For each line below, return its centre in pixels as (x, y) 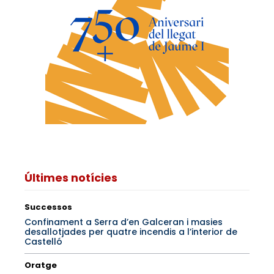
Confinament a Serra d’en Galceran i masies (124, 222)
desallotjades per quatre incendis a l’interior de (131, 231)
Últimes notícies (71, 177)
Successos (48, 207)
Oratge (41, 265)
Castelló (43, 241)
